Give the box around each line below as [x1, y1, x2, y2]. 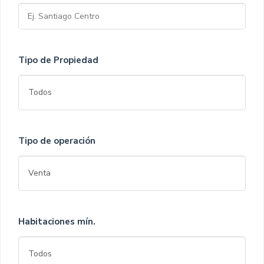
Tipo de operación [18, 135, 95, 147]
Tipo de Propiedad [18, 54, 98, 66]
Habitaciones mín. [18, 216, 95, 227]
